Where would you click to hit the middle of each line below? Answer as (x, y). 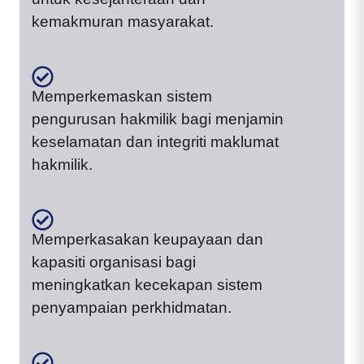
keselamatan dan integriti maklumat (155, 142)
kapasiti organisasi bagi (114, 262)
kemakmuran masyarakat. (123, 22)
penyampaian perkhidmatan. (132, 308)
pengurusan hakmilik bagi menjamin (158, 119)
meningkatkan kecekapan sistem (147, 285)
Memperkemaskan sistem (122, 97)
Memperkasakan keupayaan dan (147, 240)
